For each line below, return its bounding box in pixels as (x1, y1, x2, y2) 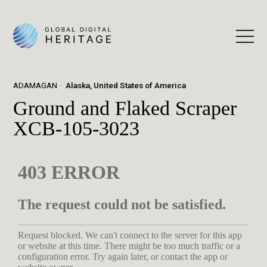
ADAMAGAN (13, 80, 58, 90)
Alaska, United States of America (66, 80, 187, 90)
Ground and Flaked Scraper (13, 97, 237, 119)
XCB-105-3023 (13, 117, 140, 139)
